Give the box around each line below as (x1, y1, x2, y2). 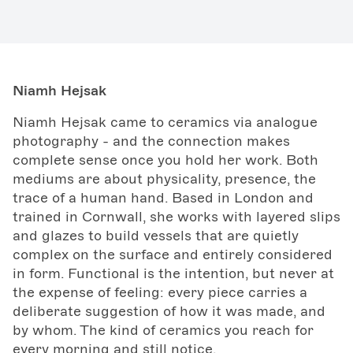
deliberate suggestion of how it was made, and (13, 302, 325, 320)
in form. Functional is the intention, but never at (13, 264, 334, 282)
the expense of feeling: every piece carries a (13, 283, 307, 301)
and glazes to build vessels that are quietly (13, 226, 299, 244)
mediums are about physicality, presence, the (13, 169, 316, 188)
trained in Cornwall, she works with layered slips (13, 207, 340, 225)
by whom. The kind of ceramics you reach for (13, 321, 314, 339)
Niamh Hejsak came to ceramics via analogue (13, 113, 318, 131)
